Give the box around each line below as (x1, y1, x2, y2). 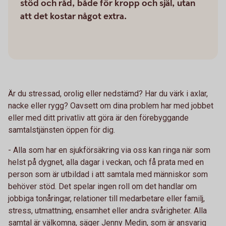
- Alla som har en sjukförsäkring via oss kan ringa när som (8, 145, 210, 155)
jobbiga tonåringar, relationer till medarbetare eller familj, (8, 194, 205, 203)
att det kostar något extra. (20, 11, 127, 22)
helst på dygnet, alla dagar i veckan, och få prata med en (8, 157, 204, 167)
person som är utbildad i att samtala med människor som (8, 169, 208, 179)
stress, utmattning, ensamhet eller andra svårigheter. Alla (8, 206, 207, 215)
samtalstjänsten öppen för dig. (8, 125, 115, 135)
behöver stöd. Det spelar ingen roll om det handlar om (8, 182, 197, 191)
